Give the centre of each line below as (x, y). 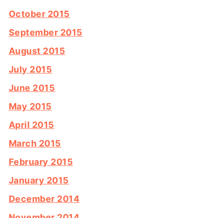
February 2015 (41, 162)
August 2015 (37, 51)
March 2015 (35, 144)
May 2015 (30, 107)
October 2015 (39, 14)
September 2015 (45, 33)
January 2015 (39, 181)
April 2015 (31, 125)
